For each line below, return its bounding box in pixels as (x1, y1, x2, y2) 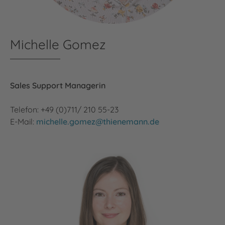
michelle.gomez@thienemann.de (36, 116, 159, 127)
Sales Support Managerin (10, 80, 105, 90)
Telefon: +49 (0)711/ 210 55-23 (10, 104, 119, 115)
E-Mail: (10, 116, 36, 127)
